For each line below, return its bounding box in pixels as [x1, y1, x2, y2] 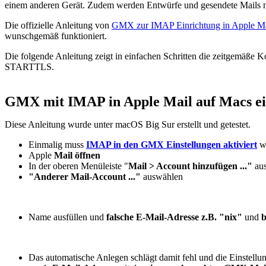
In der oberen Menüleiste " [28, 160, 128, 171]
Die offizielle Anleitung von [5, 20, 112, 30]
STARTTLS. [5, 61, 54, 72]
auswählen [141, 171, 183, 182]
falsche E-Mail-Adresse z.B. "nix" [106, 211, 242, 222]
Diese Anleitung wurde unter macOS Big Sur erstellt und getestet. [5, 119, 251, 129]
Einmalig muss [28, 139, 86, 150]
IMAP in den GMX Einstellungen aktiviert [86, 139, 257, 150]
